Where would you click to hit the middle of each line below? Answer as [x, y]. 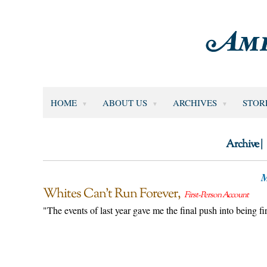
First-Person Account [216, 195]
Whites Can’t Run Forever [110, 194]
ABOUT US [125, 102]
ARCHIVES [195, 102]
